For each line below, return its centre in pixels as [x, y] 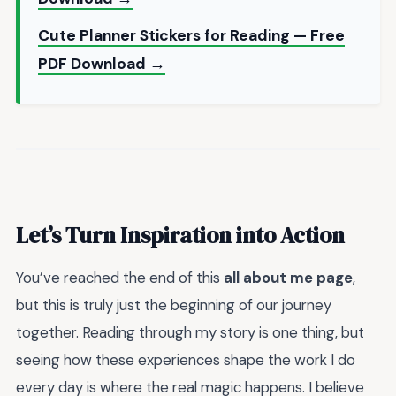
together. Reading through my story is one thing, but [190, 333]
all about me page [288, 278]
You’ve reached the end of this [120, 278]
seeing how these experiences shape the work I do [186, 360]
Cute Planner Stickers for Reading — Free [191, 36]
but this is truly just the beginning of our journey [174, 305]
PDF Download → [102, 64]
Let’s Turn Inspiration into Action [180, 235]
